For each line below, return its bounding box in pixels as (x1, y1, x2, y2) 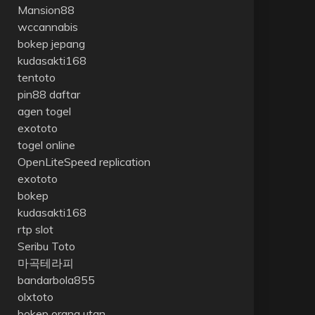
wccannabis (17, 20, 78, 34)
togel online (17, 138, 75, 152)
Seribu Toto (17, 239, 75, 253)
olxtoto (17, 290, 53, 304)
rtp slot (17, 222, 53, 236)
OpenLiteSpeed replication (17, 155, 150, 169)
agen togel (17, 104, 71, 118)
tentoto (17, 70, 56, 84)
